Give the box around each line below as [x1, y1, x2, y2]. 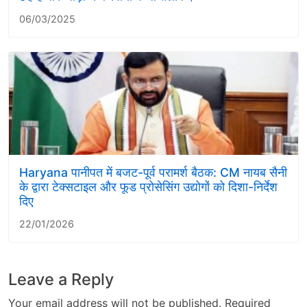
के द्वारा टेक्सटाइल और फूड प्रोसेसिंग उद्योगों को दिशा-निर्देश [19, 180, 278, 195]
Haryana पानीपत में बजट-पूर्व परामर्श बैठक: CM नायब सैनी [19, 165, 287, 180]
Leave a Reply [8, 269, 114, 290]
